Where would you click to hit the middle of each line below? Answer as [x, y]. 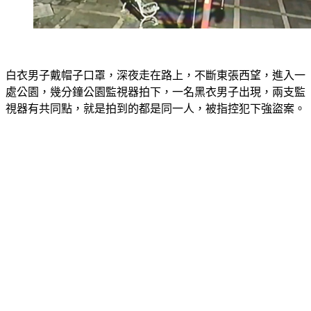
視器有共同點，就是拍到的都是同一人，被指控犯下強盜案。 [155, 92]
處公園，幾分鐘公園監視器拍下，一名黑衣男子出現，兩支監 [155, 75]
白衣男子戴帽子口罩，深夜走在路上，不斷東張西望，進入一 [155, 59]
